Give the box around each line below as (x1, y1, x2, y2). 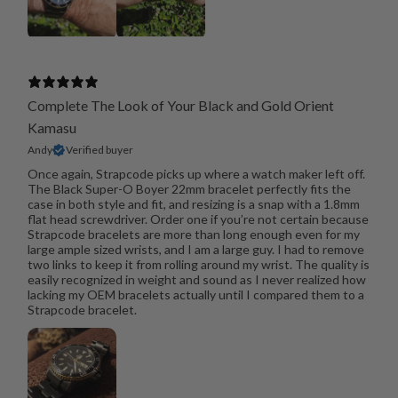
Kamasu (27, 119, 76, 137)
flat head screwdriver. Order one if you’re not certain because (27, 211, 369, 227)
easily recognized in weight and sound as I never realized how (27, 272, 366, 288)
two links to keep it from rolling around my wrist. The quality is (27, 257, 370, 273)
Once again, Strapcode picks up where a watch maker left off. (27, 166, 365, 182)
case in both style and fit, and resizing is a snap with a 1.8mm (27, 196, 360, 212)
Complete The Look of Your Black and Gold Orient (27, 97, 334, 115)
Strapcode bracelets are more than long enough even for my (27, 227, 360, 243)
